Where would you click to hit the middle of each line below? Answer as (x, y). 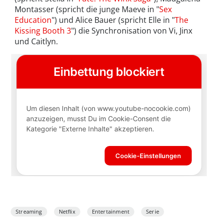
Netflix (67, 212)
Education (33, 20)
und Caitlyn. (36, 42)
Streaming (29, 212)
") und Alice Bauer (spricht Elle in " (113, 20)
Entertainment (111, 212)
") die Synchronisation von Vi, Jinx (132, 31)
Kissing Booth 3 (43, 31)
